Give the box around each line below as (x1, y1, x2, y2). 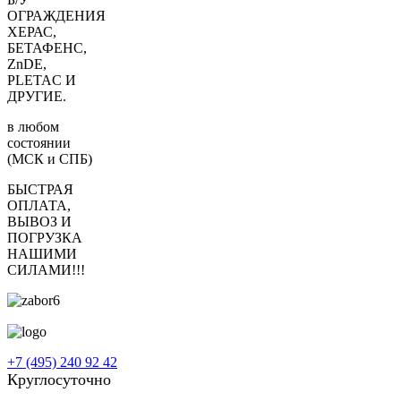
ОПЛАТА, (7, 198, 71, 213)
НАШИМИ (7, 246, 77, 261)
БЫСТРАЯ (7, 182, 73, 197)
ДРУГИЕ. (7, 89, 66, 104)
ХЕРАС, (7, 24, 56, 39)
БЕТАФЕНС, (7, 40, 87, 55)
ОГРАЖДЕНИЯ (7, 8, 106, 23)
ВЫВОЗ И (7, 214, 72, 229)
